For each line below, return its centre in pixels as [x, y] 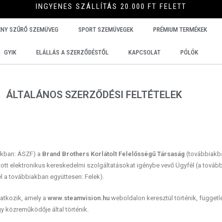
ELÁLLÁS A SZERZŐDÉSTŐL [72, 52]
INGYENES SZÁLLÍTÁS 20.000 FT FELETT [111, 6]
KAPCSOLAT [144, 52]
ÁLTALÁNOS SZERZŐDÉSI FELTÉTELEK [94, 95]
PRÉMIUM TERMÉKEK [180, 29]
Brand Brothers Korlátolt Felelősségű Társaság [112, 154]
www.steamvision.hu [78, 198]
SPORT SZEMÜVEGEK [106, 29]
